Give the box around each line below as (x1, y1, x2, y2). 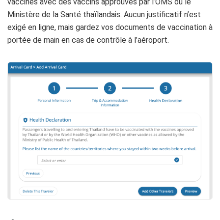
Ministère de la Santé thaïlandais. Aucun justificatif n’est (7, 9, 201, 19)
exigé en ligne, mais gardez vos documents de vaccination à (7, 22, 213, 32)
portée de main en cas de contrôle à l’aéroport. (7, 35, 169, 45)
